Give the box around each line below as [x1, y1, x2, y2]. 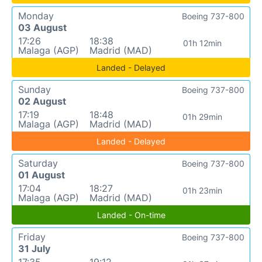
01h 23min [182, 185, 222, 195]
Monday [18, 10, 54, 22]
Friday [18, 231, 46, 243]
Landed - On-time [96, 210, 166, 220]
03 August [18, 22, 67, 33]
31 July [18, 243, 50, 254]
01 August [18, 169, 65, 181]
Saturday [18, 157, 58, 169]
